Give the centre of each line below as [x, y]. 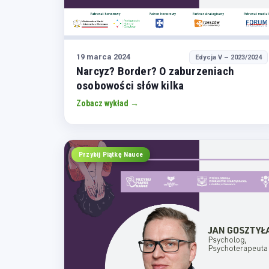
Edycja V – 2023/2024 [229, 57]
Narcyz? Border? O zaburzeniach [155, 71]
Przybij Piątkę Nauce [111, 154]
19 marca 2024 [103, 57]
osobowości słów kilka [130, 85]
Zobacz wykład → [107, 103]
